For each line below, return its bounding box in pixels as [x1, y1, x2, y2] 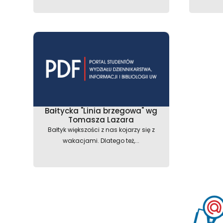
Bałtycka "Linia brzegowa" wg [45, 105, 158, 116]
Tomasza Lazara [68, 114, 134, 125]
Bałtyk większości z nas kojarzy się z [47, 125, 155, 134]
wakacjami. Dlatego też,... [63, 136, 140, 145]
